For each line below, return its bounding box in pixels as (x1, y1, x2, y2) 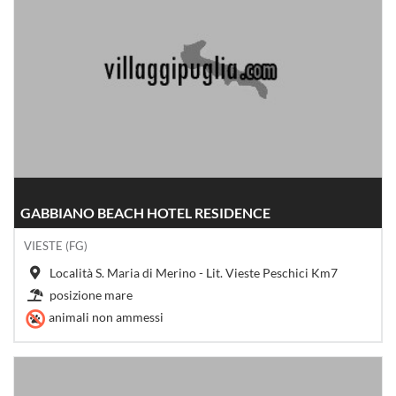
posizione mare (49, 287, 133, 303)
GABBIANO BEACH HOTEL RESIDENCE (20, 204, 270, 222)
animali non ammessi (49, 309, 164, 325)
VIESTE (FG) (24, 239, 88, 254)
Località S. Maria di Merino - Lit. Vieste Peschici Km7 (49, 265, 338, 281)
